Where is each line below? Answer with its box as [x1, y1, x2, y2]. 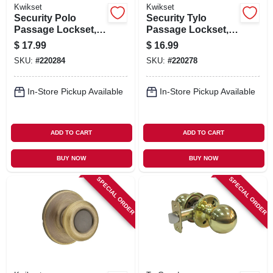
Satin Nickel [146, 35, 201, 46]
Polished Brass [13, 35, 85, 46]
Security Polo [13, 12, 76, 23]
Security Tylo [146, 12, 207, 23]
